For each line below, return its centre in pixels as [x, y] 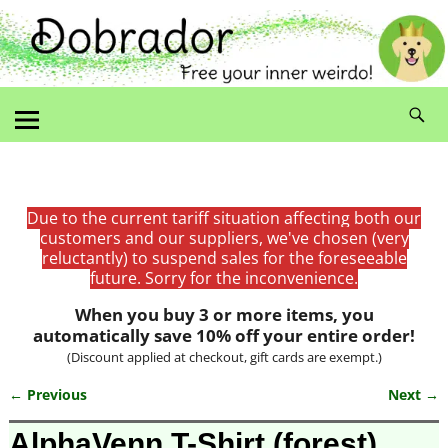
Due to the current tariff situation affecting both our [224, 217]
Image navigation [103, 414]
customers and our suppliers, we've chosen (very [224, 237]
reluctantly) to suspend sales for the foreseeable [224, 257]
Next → [414, 394]
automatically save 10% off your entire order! [224, 335]
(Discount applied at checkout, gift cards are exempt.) [224, 356]
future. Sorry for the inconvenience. [224, 277]
